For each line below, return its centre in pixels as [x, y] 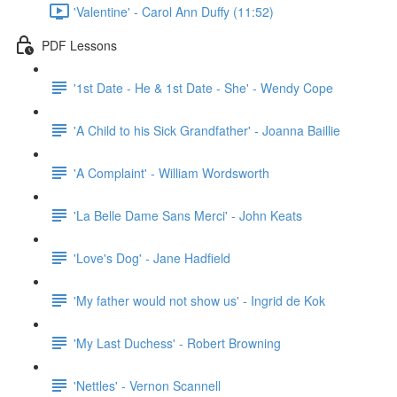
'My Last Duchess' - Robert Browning [177, 343]
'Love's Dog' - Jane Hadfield [152, 257]
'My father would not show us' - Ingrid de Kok [199, 300]
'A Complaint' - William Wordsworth [171, 172]
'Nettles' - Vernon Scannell [147, 385]
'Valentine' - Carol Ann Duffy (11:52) [174, 11]
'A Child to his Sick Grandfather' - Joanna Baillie [207, 130]
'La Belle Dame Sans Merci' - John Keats [188, 215]
